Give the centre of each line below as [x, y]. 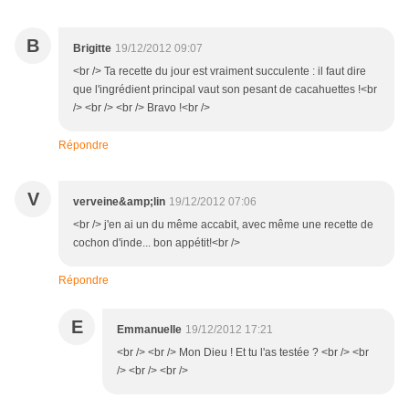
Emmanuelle [149, 330]
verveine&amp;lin [119, 202]
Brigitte [92, 49]
